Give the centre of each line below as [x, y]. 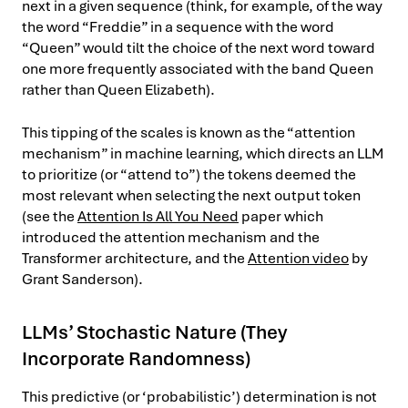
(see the [50, 216]
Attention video [298, 258]
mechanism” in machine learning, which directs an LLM [203, 153]
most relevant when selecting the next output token [191, 195]
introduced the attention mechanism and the [171, 237]
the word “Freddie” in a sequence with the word [178, 26]
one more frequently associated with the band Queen [198, 68]
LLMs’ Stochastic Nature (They [154, 331]
